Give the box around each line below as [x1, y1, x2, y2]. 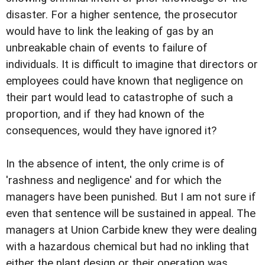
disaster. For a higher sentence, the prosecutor [6, 8, 238, 22]
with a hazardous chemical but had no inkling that [6, 240, 249, 254]
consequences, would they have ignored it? [6, 124, 216, 138]
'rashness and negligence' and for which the [6, 174, 221, 188]
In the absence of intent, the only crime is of [6, 157, 225, 171]
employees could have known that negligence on [6, 75, 243, 88]
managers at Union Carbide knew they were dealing [6, 224, 257, 237]
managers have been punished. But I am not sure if [6, 190, 256, 204]
